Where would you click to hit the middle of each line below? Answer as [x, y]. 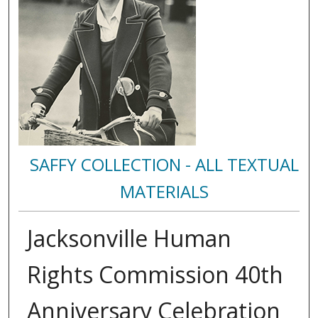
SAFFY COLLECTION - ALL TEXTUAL [165, 165]
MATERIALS [165, 192]
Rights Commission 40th [155, 275]
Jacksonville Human [129, 238]
